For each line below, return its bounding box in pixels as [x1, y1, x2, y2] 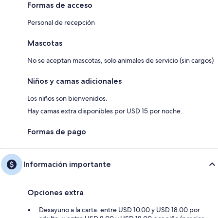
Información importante [23, 159, 111, 169]
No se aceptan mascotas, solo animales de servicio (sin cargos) [27, 55, 214, 65]
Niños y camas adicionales [27, 76, 122, 86]
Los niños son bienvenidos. [27, 93, 108, 103]
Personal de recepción [27, 18, 95, 27]
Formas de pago [27, 127, 86, 136]
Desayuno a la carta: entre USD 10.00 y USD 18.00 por [39, 205, 200, 214]
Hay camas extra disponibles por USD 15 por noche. [27, 106, 182, 115]
